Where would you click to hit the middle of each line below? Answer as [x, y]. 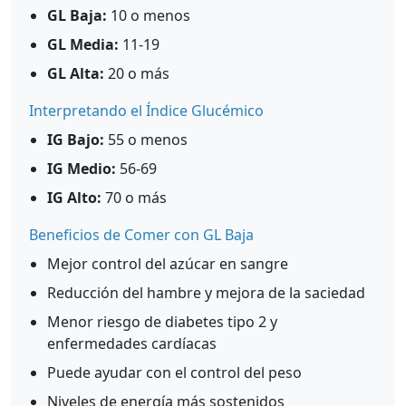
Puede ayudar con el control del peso [174, 372]
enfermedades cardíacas [132, 343]
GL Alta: [76, 73]
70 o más [134, 198]
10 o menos [149, 15]
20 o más [137, 73]
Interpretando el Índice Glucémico [146, 111]
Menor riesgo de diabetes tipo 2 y [162, 322]
